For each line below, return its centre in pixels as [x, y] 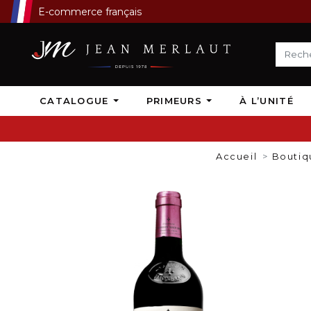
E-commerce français [90, 12]
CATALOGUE [76, 100]
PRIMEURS [176, 100]
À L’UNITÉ [267, 100]
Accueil [236, 156]
